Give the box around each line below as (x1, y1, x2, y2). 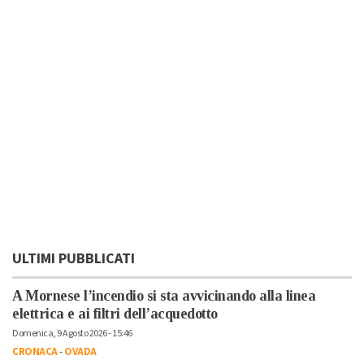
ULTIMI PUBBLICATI (12, 249, 135, 270)
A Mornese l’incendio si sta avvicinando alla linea (12, 288, 315, 305)
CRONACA (12, 344, 58, 360)
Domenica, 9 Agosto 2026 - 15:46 (12, 327, 132, 341)
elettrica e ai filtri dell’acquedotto (12, 305, 218, 323)
